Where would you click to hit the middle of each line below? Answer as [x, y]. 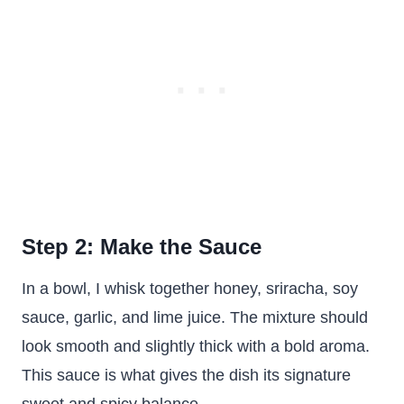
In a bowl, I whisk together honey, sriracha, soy [190, 289]
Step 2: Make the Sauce [142, 247]
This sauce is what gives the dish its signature [186, 375]
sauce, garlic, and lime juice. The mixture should [195, 317]
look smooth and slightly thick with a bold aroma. [196, 346]
